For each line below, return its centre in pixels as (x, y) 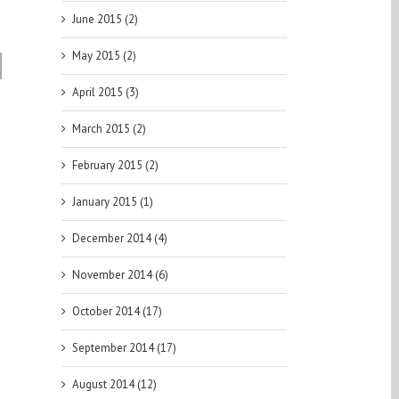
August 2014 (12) (114, 385)
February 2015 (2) (115, 166)
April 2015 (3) (105, 93)
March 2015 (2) (109, 129)
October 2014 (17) (117, 312)
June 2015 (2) (105, 20)
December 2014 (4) (119, 239)
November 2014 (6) (120, 275)
